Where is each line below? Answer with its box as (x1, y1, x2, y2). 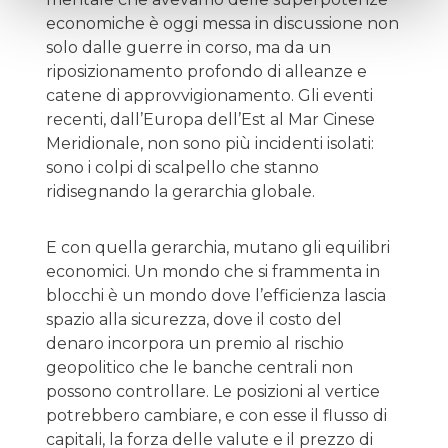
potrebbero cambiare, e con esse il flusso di (46, 405, 387, 425)
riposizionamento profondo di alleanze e (46, 61, 367, 81)
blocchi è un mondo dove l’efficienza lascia (46, 285, 386, 305)
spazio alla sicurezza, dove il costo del (46, 309, 342, 329)
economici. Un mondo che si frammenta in (46, 261, 380, 281)
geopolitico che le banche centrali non (46, 357, 353, 377)
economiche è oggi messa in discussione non (46, 13, 399, 33)
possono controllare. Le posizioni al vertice (46, 381, 380, 401)
